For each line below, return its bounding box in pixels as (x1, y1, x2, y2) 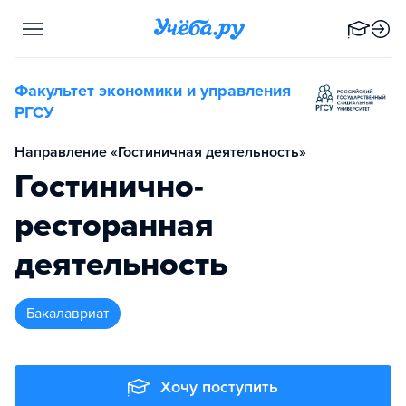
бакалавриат (34, 304, 109, 323)
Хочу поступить (160, 377, 278, 397)
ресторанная (14, 206, 214, 245)
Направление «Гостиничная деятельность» (14, 143, 306, 161)
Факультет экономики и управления (14, 81, 291, 101)
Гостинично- (14, 167, 204, 206)
